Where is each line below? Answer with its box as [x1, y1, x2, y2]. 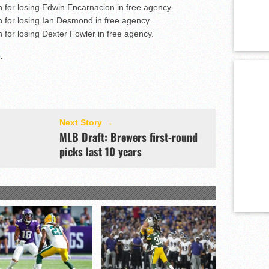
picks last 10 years [59, 143, 142, 159]
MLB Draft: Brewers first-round [59, 128, 198, 145]
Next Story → [59, 117, 113, 127]
